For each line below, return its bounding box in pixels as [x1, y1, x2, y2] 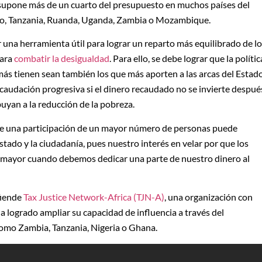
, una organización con [164, 191, 253, 203]
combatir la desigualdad [14, 53, 109, 64]
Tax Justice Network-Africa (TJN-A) [23, 191, 164, 203]
